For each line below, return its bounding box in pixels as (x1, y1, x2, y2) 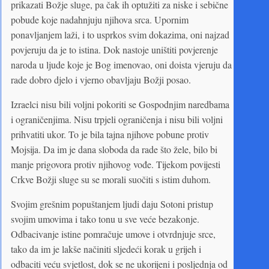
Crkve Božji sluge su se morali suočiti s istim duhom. (11, 172, 211, 186)
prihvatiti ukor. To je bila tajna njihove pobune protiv (11, 127, 209, 141)
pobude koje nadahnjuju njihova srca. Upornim (11, 13, 189, 26)
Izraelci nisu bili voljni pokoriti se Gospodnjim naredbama (11, 97, 229, 110)
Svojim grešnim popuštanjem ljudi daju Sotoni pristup (11, 197, 213, 210)
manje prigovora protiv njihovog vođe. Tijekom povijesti (11, 157, 220, 171)
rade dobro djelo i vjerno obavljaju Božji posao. (11, 73, 191, 86)
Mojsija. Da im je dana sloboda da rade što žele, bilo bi (11, 142, 217, 156)
